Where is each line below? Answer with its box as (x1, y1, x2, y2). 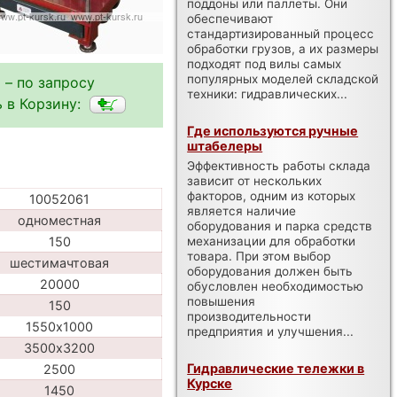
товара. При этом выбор (187, 248, 331, 263)
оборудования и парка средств (187, 218, 373, 233)
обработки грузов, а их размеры (187, 41, 379, 56)
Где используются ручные (187, 122, 359, 138)
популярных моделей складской (187, 71, 379, 86)
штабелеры (187, 137, 263, 153)
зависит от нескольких (187, 173, 323, 188)
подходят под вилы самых (187, 56, 342, 71)
